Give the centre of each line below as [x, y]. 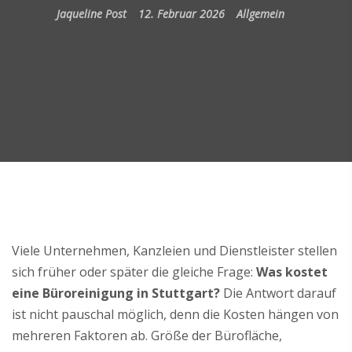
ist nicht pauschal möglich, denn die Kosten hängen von [175, 314]
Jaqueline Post [91, 13]
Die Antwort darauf [278, 293]
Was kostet [292, 271]
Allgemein [260, 13]
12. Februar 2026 [181, 13]
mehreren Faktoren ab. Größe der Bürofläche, [147, 335]
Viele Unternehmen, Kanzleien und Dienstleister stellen [174, 250]
